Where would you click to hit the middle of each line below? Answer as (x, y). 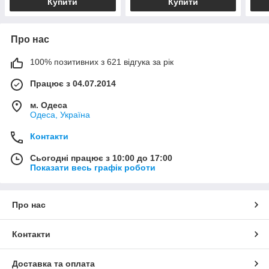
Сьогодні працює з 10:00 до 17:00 (101, 158)
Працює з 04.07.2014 (73, 83)
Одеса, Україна (60, 114)
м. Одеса (49, 105)
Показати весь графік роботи (93, 167)
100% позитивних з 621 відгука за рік (102, 62)
